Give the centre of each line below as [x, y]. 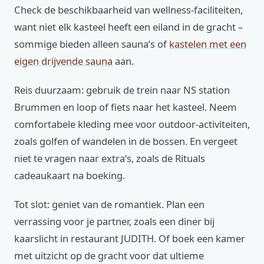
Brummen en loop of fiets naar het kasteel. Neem [126, 107]
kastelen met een [208, 44]
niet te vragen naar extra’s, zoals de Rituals [110, 158]
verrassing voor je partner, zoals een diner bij [114, 221]
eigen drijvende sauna [63, 61]
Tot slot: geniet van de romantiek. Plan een [109, 204]
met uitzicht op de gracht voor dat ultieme [109, 255]
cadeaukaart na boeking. [70, 175]
